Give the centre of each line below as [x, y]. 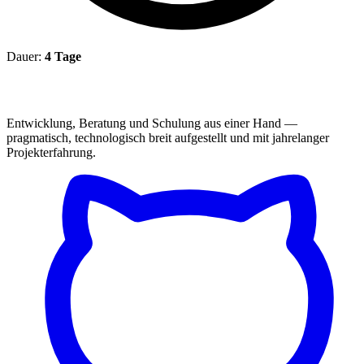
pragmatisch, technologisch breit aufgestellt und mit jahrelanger [168, 137]
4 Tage [63, 56]
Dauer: [26, 56]
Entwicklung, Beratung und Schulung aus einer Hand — [152, 123]
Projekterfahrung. [51, 152]
